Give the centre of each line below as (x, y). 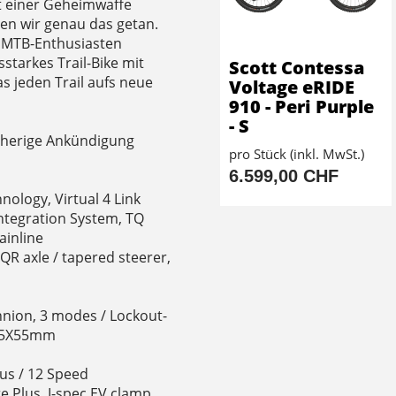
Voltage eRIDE (292, 88)
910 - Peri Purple (301, 107)
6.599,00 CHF (284, 176)
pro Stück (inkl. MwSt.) (297, 154)
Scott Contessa (297, 68)
